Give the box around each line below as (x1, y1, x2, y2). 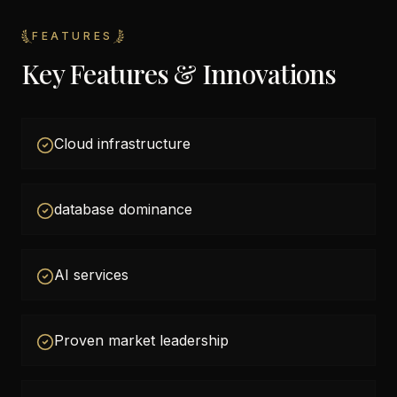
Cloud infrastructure (54, 135, 191, 152)
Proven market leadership (54, 331, 229, 349)
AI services (54, 266, 128, 284)
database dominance (54, 200, 192, 218)
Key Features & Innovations (21, 56, 337, 91)
